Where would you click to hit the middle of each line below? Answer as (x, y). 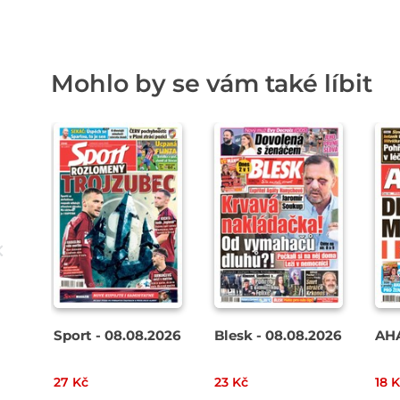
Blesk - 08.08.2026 (278, 335)
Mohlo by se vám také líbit (212, 84)
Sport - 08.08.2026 (117, 335)
